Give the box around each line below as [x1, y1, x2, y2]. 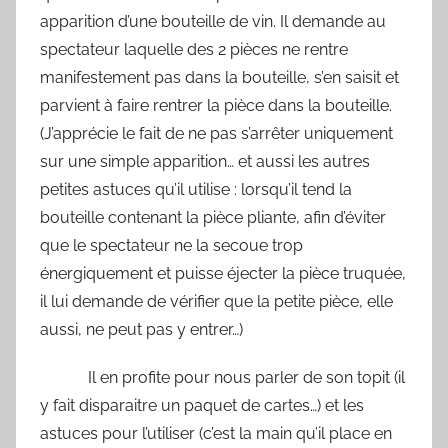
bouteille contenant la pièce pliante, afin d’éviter [40, 208, 386, 228]
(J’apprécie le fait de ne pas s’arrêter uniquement [40, 124, 393, 144]
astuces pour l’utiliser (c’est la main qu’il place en [40, 424, 392, 444]
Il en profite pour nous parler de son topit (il [40, 368, 405, 388]
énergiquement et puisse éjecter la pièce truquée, [40, 264, 406, 284]
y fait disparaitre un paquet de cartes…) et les [40, 396, 364, 416]
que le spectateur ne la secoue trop [40, 236, 303, 256]
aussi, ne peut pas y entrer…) [40, 320, 243, 340]
